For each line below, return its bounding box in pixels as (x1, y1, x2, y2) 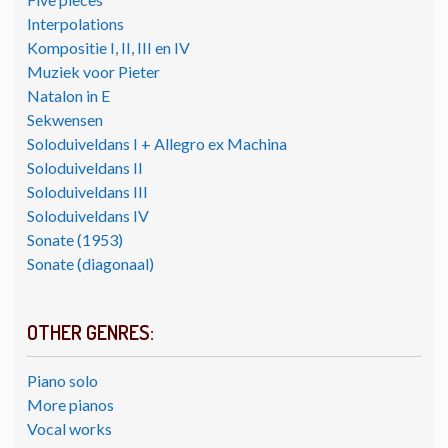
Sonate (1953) (27, 230, 123, 250)
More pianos (27, 395, 114, 415)
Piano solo (27, 371, 98, 391)
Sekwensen (27, 110, 103, 130)
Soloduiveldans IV (27, 206, 149, 226)
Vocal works (27, 419, 112, 439)
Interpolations (27, 14, 124, 34)
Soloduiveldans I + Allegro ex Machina (27, 134, 287, 154)
